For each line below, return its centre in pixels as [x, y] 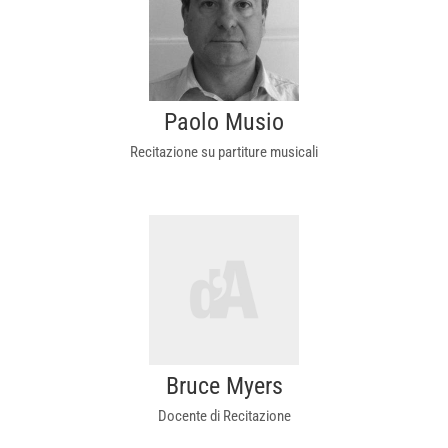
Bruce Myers [224, 386]
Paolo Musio [224, 122]
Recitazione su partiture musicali [224, 152]
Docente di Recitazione [224, 416]
